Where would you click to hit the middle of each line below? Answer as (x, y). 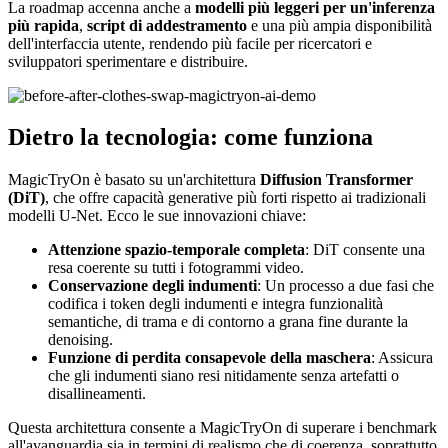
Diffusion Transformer (336, 180)
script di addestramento (167, 25)
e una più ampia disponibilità (339, 25)
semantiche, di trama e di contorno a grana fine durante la (228, 322)
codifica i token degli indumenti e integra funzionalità (215, 304)
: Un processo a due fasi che (345, 286)
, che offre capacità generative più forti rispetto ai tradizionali (235, 198)
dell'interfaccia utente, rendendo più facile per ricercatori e (190, 43)
